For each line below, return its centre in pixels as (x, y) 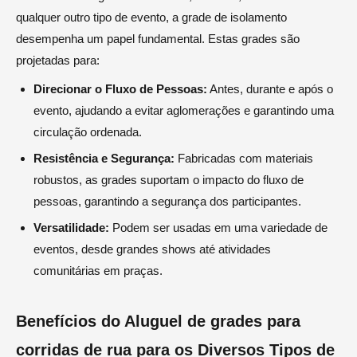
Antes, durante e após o (271, 89)
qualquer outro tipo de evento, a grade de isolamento (151, 17)
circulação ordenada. (88, 132)
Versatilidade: (72, 227)
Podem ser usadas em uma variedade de (219, 227)
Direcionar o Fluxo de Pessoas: (121, 89)
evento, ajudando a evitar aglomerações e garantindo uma (184, 111)
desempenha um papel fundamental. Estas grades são (158, 38)
